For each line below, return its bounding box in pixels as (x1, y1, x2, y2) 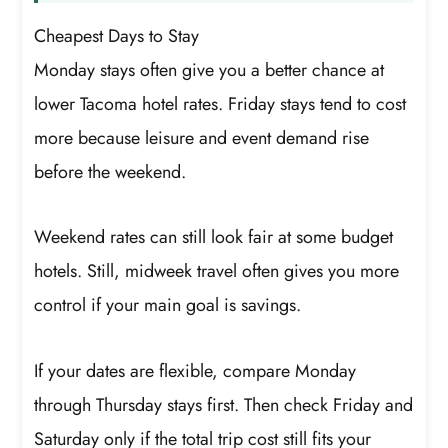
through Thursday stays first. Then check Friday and (34, 391, 414, 418)
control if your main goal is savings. (34, 292, 302, 319)
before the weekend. (34, 158, 187, 185)
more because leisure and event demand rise (34, 124, 370, 151)
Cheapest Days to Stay (34, 22, 200, 49)
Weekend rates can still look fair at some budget (34, 224, 394, 251)
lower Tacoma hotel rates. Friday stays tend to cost (34, 90, 407, 117)
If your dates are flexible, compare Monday (34, 357, 357, 384)
